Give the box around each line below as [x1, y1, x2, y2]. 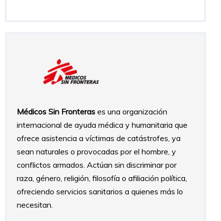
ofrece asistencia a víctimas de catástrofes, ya [17, 133, 181, 143]
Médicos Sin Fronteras [17, 106, 95, 116]
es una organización [95, 106, 167, 116]
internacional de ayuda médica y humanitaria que [17, 119, 187, 130]
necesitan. [17, 199, 53, 210]
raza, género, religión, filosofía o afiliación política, [17, 173, 187, 183]
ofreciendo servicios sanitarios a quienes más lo [17, 186, 183, 196]
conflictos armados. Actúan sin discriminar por [17, 159, 177, 170]
